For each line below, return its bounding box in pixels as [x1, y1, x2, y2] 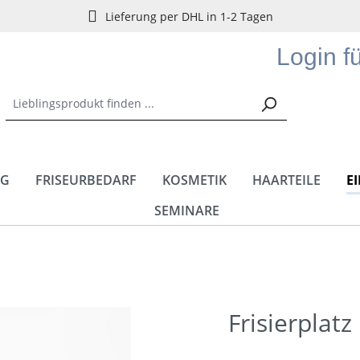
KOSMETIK [162, 171, 227, 189]
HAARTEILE [252, 171, 321, 189]
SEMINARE [153, 202, 219, 219]
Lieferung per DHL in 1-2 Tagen [104, 8, 273, 24]
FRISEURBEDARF [35, 171, 137, 189]
